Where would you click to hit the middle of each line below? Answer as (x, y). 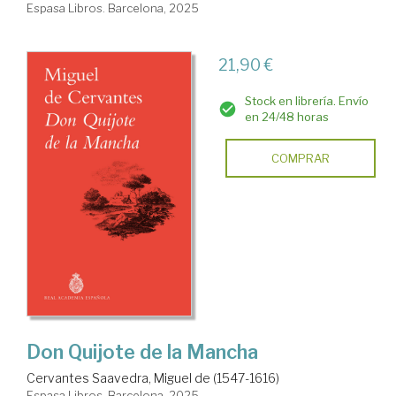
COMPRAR (300, 158)
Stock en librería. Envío (306, 100)
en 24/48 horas (286, 116)
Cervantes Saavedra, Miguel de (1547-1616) (153, 377)
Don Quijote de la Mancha (142, 351)
